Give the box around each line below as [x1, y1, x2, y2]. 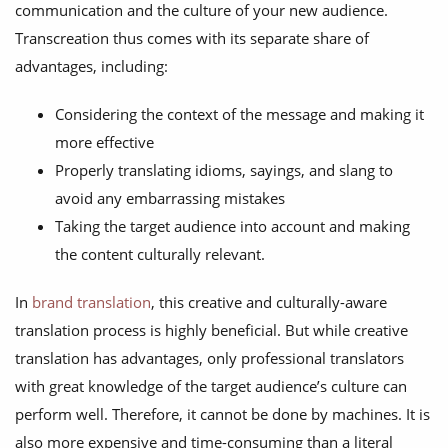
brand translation [32, 292, 151, 313]
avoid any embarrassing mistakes [55, 188, 285, 209]
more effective [55, 132, 154, 153]
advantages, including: [15, 56, 168, 77]
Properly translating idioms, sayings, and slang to [55, 160, 393, 181]
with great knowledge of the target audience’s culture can [15, 376, 407, 397]
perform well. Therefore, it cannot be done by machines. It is [15, 404, 430, 425]
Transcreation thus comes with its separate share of [15, 28, 369, 49]
